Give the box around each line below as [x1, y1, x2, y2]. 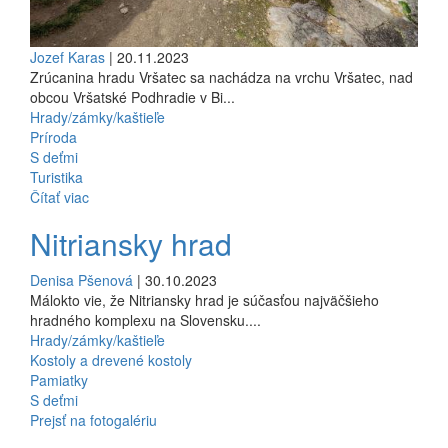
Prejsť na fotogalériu [30, 409, 157, 430]
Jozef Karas [30, 46, 105, 67]
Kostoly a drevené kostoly [30, 349, 192, 370]
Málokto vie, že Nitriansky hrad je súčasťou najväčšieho [30, 289, 379, 310]
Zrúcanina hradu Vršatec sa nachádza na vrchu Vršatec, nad [30, 66, 413, 87]
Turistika [30, 166, 83, 187]
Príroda [30, 126, 77, 147]
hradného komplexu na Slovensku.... [30, 309, 261, 330]
